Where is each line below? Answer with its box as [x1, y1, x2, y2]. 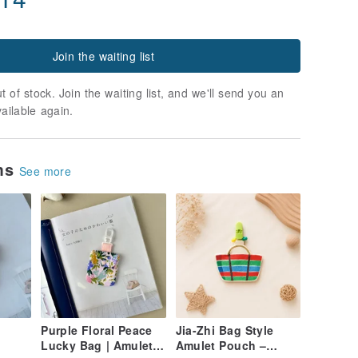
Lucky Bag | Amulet [41, 337, 153, 354]
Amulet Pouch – [175, 337, 267, 354]
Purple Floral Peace [41, 322, 153, 339]
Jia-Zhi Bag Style [175, 322, 274, 339]
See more [19, 162, 72, 179]
